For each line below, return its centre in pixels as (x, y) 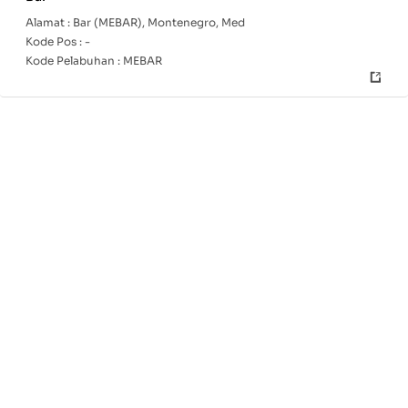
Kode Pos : (55, 41)
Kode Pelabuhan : (74, 61)
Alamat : (49, 22)
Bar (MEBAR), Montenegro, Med (159, 22)
